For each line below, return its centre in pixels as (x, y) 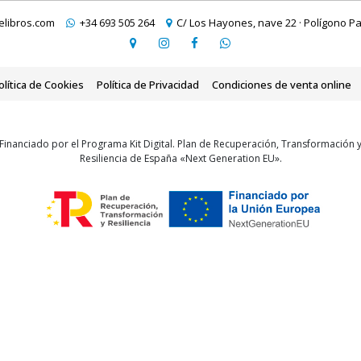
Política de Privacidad (148, 84)
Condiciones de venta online (282, 84)
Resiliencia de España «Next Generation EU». (180, 158)
